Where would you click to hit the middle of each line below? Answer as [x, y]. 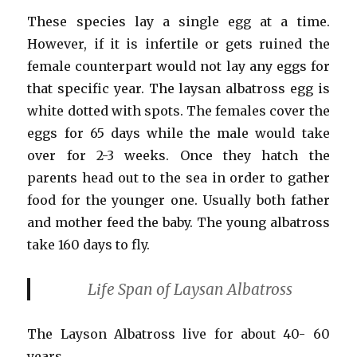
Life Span [120, 289]
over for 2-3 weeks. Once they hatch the [178, 155]
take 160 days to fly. [89, 244]
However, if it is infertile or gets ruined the [178, 43]
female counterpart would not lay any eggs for [178, 66]
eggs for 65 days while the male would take [178, 133]
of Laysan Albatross [224, 289]
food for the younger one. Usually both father [178, 200]
